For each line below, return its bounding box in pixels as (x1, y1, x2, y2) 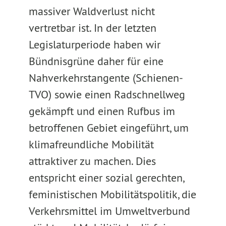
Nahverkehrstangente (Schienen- (28, 71, 183, 85)
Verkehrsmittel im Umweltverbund (28, 204, 190, 218)
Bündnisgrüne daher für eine (28, 54, 163, 68)
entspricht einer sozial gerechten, (28, 171, 184, 185)
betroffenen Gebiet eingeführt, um (28, 121, 189, 135)
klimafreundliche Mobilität (28, 137, 154, 151)
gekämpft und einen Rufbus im (28, 104, 175, 118)
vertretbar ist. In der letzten (28, 21, 156, 35)
